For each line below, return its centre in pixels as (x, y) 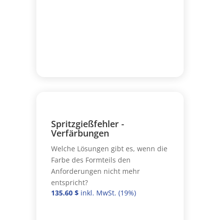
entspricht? (69, 182)
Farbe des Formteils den (91, 160)
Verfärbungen (80, 133)
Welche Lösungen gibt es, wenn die (109, 148)
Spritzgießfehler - (87, 124)
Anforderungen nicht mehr (95, 171)
